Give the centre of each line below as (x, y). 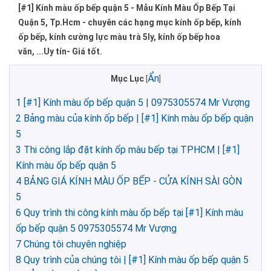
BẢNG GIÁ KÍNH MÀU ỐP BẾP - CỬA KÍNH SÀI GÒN (132, 181)
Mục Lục (128, 79)
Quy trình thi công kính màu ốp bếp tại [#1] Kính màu (132, 212)
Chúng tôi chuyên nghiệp (74, 244)
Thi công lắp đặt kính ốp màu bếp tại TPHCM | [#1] (130, 149)
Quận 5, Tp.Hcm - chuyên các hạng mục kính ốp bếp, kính (130, 23)
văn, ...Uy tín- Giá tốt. (60, 52)
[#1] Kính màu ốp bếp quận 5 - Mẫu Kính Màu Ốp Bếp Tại (127, 8)
